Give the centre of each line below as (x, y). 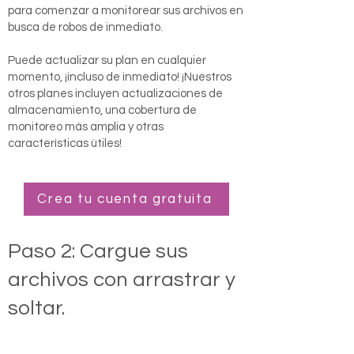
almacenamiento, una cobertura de (102, 110)
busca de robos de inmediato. (85, 27)
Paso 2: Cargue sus (98, 251)
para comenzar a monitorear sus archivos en (126, 11)
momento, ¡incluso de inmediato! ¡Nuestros (120, 77)
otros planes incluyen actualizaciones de (115, 94)
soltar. (36, 308)
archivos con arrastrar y (122, 280)
